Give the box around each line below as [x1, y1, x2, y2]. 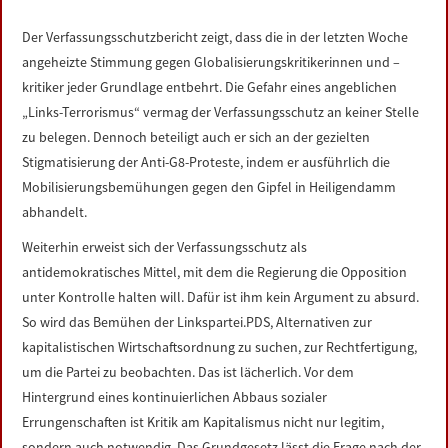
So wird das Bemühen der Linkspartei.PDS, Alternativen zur [22, 313, 373, 331]
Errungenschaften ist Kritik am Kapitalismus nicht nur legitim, [22, 413, 385, 431]
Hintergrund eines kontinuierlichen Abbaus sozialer [22, 388, 328, 406]
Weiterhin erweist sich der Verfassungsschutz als [22, 238, 308, 256]
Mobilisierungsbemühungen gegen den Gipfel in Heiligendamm [22, 178, 397, 196]
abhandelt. [22, 203, 88, 221]
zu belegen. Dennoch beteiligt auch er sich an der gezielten [22, 128, 371, 146]
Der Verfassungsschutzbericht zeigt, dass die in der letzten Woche [22, 28, 409, 46]
